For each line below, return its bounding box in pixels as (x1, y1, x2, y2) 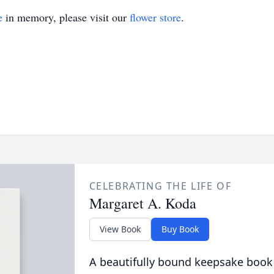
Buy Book (161, 223, 199, 235)
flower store (130, 10, 181, 24)
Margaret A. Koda (89, 193, 196, 213)
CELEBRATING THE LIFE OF (89, 179, 232, 193)
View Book (99, 223, 141, 235)
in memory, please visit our (2, 10, 130, 24)
